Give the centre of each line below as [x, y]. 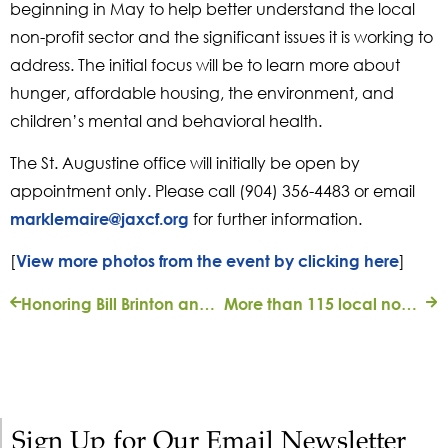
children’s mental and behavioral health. [166, 120]
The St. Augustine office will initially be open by [185, 162]
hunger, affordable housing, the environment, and [202, 92]
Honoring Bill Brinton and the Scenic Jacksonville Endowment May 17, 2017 [207, 303]
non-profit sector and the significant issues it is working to [221, 36]
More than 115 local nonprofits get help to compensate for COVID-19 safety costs [408, 303]
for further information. [275, 218]
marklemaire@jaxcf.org [99, 218]
